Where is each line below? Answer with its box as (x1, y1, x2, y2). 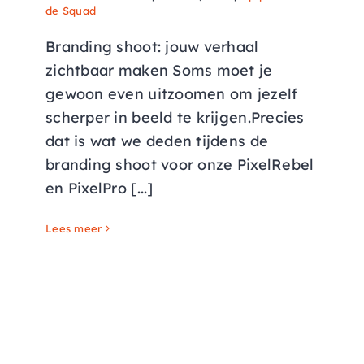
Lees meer (45, 222, 102, 236)
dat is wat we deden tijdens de (45, 132, 269, 151)
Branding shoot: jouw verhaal (45, 37, 259, 57)
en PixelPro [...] (45, 179, 154, 198)
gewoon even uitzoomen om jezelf (45, 84, 298, 104)
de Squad (45, 4, 97, 18)
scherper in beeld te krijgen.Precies (45, 108, 305, 128)
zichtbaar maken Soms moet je (45, 61, 273, 80)
